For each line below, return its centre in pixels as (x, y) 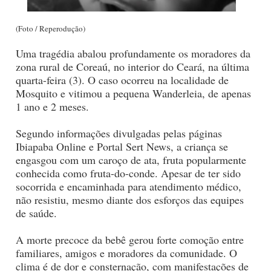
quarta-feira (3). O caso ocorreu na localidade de (122, 80)
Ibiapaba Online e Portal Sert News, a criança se (122, 147)
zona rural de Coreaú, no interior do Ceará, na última (132, 67)
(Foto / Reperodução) (51, 29)
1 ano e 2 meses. (52, 107)
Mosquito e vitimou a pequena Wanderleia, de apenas (133, 93)
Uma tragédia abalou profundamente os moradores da (133, 54)
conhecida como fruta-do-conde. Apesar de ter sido (128, 173)
